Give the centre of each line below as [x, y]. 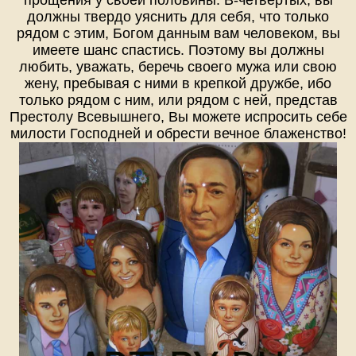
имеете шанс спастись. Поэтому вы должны [178, 50]
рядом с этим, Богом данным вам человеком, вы [178, 33]
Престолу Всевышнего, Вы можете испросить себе [178, 116]
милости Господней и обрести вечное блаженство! [178, 133]
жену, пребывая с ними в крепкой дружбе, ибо [178, 83]
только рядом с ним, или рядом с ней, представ [178, 100]
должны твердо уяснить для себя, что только [178, 16]
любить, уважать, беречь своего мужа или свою [178, 66]
